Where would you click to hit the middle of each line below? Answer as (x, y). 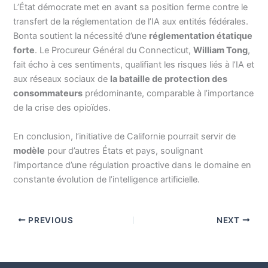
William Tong (221, 51)
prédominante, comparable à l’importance (168, 94)
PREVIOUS (50, 220)
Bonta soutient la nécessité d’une (81, 36)
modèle (29, 150)
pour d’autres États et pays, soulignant (124, 150)
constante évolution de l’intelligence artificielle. (107, 179)
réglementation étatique (201, 36)
